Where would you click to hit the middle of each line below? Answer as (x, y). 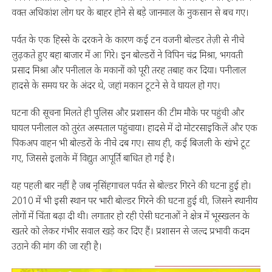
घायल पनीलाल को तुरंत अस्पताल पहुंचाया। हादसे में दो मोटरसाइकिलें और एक (134, 128)
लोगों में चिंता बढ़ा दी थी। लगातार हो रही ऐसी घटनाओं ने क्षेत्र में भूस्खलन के (130, 216)
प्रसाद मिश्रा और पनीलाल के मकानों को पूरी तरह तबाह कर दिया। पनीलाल (128, 70)
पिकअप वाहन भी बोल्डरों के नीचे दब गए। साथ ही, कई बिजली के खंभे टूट (131, 143)
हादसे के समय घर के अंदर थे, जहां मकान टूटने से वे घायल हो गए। (116, 85)
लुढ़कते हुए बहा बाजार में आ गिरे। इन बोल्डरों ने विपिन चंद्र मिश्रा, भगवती (127, 55)
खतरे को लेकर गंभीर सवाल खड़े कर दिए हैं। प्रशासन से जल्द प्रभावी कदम (130, 231)
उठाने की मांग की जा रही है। (56, 246)
